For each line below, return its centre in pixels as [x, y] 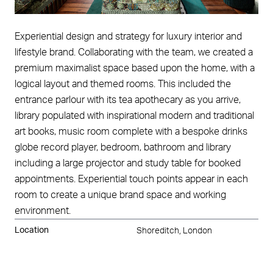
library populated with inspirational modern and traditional [134, 115]
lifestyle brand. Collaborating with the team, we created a [134, 52]
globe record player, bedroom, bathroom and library [123, 147]
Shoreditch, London [174, 231]
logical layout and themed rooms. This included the [123, 84]
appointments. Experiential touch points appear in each [131, 179]
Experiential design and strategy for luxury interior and [128, 36]
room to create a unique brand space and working [120, 195]
